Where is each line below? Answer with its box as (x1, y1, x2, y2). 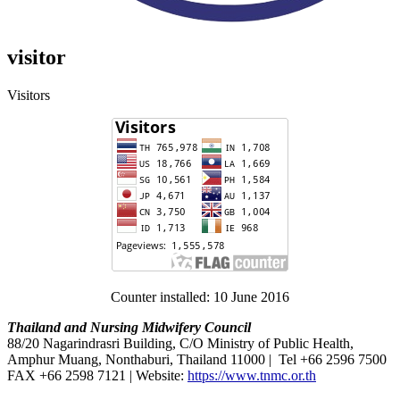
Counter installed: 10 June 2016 (111, 289, 289, 305)
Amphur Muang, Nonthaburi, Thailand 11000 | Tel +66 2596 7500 (7, 352, 387, 368)
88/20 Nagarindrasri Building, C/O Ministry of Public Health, (7, 336, 354, 352)
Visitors (7, 87, 50, 104)
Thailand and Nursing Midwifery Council (7, 320, 251, 336)
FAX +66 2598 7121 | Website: (7, 368, 187, 384)
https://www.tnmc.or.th (187, 368, 316, 384)
